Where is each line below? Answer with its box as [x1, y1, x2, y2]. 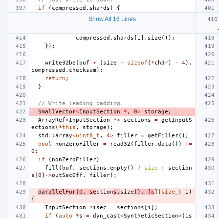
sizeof [127, 59, 148, 66]
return [45, 75, 66, 82]
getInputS [161, 116, 192, 123]
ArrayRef [38, 116, 66, 123]
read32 [110, 140, 131, 147]
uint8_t [76, 132, 100, 139]
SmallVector [38, 108, 76, 115]
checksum [69, 66, 96, 73]
